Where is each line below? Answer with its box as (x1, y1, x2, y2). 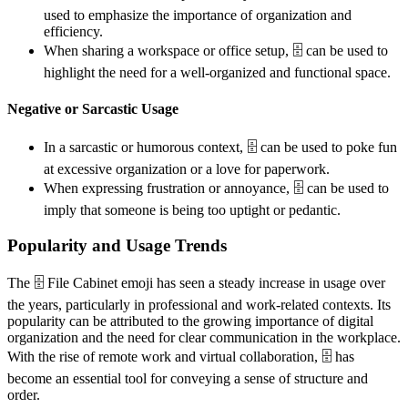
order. (7, 387, 40, 403)
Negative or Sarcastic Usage (7, 100, 178, 117)
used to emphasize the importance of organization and (44, 7, 352, 24)
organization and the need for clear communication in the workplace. (7, 330, 401, 346)
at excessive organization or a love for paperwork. (44, 160, 330, 177)
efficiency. (44, 24, 103, 40)
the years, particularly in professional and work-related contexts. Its (7, 297, 391, 313)
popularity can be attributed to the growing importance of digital (7, 313, 373, 330)
